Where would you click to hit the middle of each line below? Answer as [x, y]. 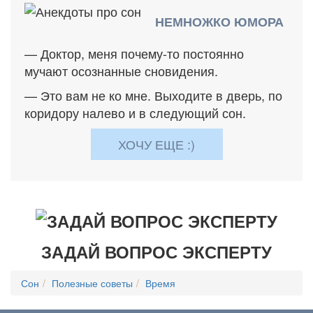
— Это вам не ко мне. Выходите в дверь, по [153, 95]
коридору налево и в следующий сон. [135, 113]
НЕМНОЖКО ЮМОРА [219, 22]
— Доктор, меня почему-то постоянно [134, 53]
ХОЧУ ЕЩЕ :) [156, 144]
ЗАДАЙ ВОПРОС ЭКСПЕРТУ [156, 252]
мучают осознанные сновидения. [121, 71]
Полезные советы [92, 283]
